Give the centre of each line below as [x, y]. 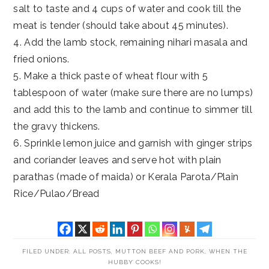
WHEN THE [228, 251]
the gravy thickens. [57, 127]
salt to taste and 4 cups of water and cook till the [127, 9]
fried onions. [41, 59]
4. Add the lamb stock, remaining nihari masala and [131, 43]
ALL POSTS [92, 251]
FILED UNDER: [47, 251]
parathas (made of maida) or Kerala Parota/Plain [126, 177]
